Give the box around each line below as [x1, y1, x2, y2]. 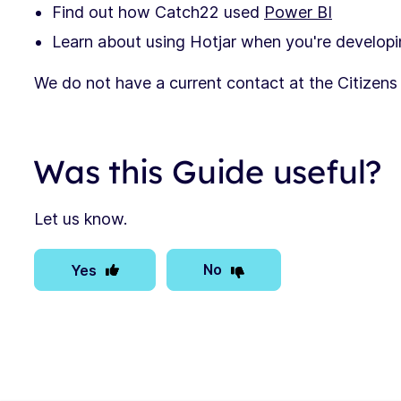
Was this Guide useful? [33, 151, 382, 192]
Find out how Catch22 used [52, 3, 264, 22]
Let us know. [34, 209, 127, 229]
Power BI [264, 3, 332, 22]
